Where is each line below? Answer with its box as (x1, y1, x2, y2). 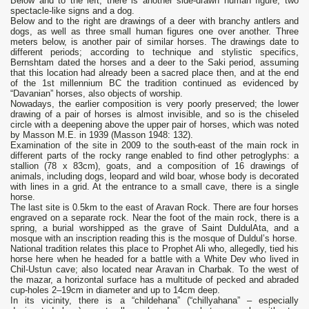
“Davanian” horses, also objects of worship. (10, 88, 183, 99)
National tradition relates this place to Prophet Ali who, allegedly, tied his (10, 243, 299, 255)
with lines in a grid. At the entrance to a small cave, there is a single (10, 181, 299, 192)
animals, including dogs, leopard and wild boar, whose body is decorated (10, 171, 299, 182)
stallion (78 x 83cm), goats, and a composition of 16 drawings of (10, 161, 299, 172)
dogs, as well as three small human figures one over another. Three (10, 26, 299, 37)
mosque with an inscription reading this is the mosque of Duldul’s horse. (10, 233, 297, 244)
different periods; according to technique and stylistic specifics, (10, 47, 299, 58)
